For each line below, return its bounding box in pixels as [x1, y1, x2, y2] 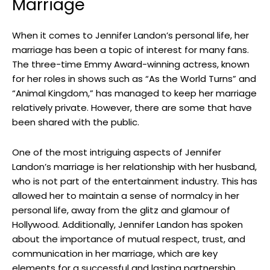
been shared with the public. [12, 116, 139, 129]
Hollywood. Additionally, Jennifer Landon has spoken [12, 218, 243, 231]
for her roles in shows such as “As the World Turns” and [12, 72, 256, 86]
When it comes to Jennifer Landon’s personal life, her [12, 29, 249, 42]
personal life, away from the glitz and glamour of [12, 204, 230, 217]
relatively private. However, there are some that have [12, 101, 252, 115]
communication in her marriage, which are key [12, 247, 218, 260]
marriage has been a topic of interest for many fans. [12, 43, 249, 57]
